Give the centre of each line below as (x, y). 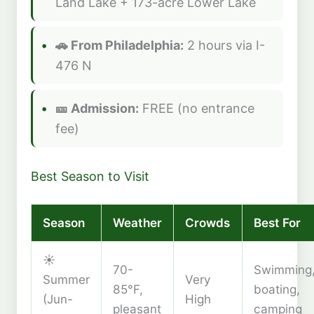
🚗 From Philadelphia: (120, 45)
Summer (66, 280)
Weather (137, 223)
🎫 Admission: (97, 108)
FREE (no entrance (197, 108)
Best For (277, 223)
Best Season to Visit (90, 176)
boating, (277, 289)
